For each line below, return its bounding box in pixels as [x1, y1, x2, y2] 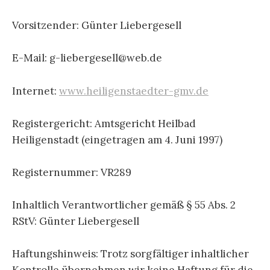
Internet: [12, 84, 59, 98]
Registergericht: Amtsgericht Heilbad [12, 116, 196, 130]
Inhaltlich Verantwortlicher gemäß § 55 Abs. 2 [12, 198, 236, 212]
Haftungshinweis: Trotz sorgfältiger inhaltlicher [12, 247, 249, 261]
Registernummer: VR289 [12, 165, 131, 179]
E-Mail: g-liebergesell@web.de [12, 51, 162, 65]
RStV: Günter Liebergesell [12, 215, 139, 228]
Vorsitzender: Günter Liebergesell [12, 19, 181, 33]
